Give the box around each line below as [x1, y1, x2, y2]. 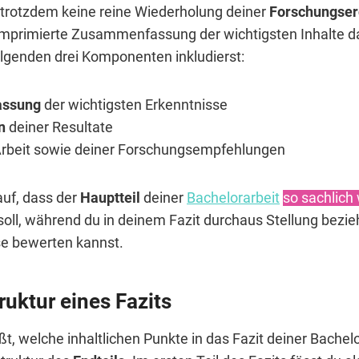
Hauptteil [80, 190, 140, 207]
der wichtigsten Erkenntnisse [44, 97, 228, 114]
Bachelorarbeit [187, 190, 280, 207]
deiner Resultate [6, 119, 114, 136]
